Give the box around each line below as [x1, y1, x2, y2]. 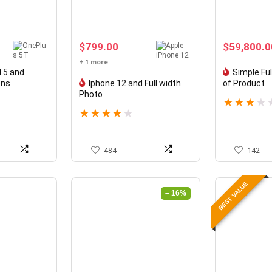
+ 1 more [79, 58, 109, 66]
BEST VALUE [217, 180, 250, 212]
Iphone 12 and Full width [89, 78, 182, 88]
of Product [223, 78, 265, 88]
